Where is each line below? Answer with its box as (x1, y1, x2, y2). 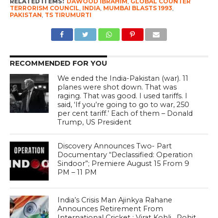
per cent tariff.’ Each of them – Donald (57, 109, 193, 118)
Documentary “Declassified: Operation (57, 150, 193, 159)
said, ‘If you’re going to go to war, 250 (57, 100, 190, 109)
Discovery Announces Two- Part (57, 141, 172, 150)
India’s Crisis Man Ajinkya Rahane (57, 195, 173, 204)
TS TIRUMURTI (44, 11, 91, 18)
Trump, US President (57, 117, 132, 127)
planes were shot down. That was (57, 82, 177, 91)
